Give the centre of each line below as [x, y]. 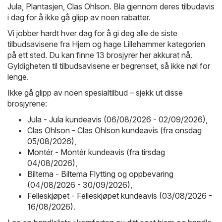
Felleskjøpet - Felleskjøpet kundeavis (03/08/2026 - [120, 195]
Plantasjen [44, 6]
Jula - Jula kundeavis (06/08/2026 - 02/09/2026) [116, 119]
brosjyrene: [27, 103]
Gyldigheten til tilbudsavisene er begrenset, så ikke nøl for [109, 66]
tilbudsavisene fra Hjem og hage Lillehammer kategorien [106, 44]
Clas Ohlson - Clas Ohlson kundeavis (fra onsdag [114, 130]
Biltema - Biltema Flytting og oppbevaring [100, 174]
